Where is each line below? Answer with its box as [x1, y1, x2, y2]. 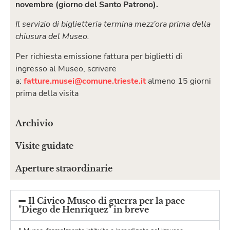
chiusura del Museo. [15, 31, 89, 43]
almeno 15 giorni [146, 75, 211, 87]
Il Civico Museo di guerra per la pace [28, 195, 185, 206]
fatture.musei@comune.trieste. [24, 75, 141, 87]
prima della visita [15, 87, 79, 99]
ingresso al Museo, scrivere [15, 63, 117, 74]
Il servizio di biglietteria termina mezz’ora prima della [15, 18, 210, 30]
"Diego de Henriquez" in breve [18, 204, 149, 215]
